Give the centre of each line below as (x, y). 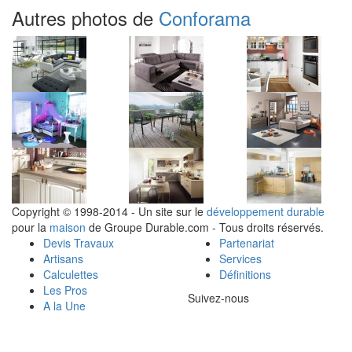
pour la (31, 227)
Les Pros (65, 290)
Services (240, 258)
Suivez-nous (218, 297)
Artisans (63, 258)
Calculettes (71, 274)
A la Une (64, 305)
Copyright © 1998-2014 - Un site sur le (109, 211)
